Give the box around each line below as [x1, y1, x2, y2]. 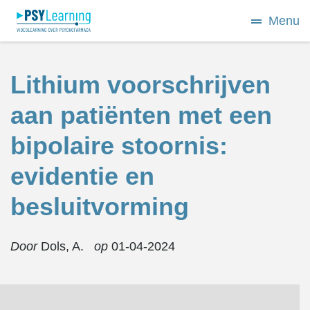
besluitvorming [10, 192, 189, 221]
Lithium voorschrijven [10, 71, 271, 99]
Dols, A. [41, 239, 84, 253]
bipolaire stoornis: [10, 131, 228, 160]
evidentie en [10, 162, 154, 190]
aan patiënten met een [10, 101, 272, 129]
